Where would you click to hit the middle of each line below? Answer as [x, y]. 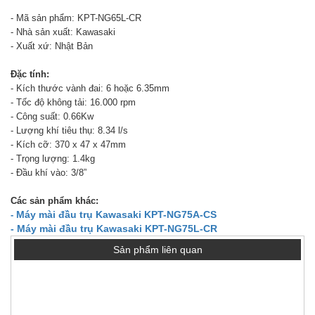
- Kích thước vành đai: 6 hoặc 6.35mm [90, 88]
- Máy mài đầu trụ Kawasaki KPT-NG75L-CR [114, 228]
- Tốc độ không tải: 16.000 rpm [73, 102]
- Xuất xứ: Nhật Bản [52, 46]
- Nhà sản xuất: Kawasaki [63, 32]
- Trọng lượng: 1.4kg [53, 158]
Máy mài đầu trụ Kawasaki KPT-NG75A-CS [116, 214]
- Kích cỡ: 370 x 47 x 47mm [68, 144]
